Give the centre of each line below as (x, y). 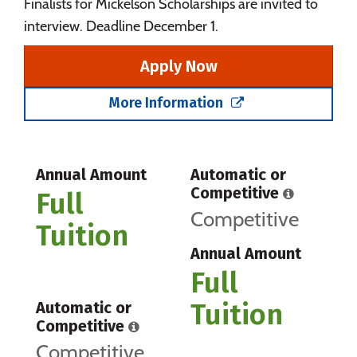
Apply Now (178, 66)
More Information (167, 102)
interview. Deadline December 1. (121, 26)
